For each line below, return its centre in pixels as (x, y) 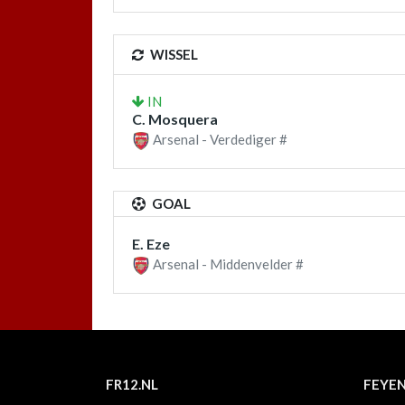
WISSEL (173, 54)
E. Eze (151, 244)
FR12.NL (132, 385)
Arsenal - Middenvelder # (227, 264)
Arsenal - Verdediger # (219, 139)
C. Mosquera (175, 118)
